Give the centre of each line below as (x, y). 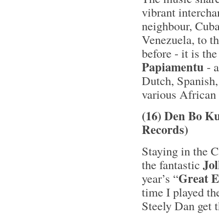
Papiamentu (173, 67)
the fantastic (172, 164)
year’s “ (160, 178)
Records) (165, 129)
